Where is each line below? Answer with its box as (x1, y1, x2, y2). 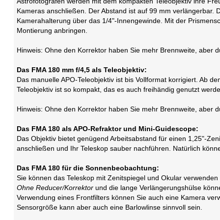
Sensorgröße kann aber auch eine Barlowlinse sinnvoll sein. (17, 203, 203, 212)
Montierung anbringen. (17, 27, 88, 35)
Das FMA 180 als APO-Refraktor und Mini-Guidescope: (17, 125, 199, 133)
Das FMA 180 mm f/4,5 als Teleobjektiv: (17, 66, 147, 74)
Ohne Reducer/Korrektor (17, 184, 94, 192)
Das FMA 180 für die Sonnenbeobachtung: (17, 164, 160, 172)
